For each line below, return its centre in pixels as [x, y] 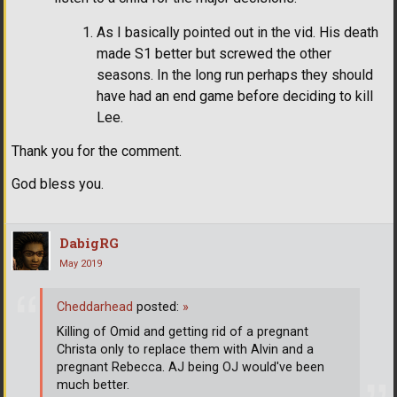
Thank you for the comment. [97, 152]
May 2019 [81, 264]
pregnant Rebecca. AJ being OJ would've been [191, 367]
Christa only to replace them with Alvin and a [185, 349]
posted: [158, 307]
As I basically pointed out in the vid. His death [237, 33]
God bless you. [58, 184]
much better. [93, 385]
